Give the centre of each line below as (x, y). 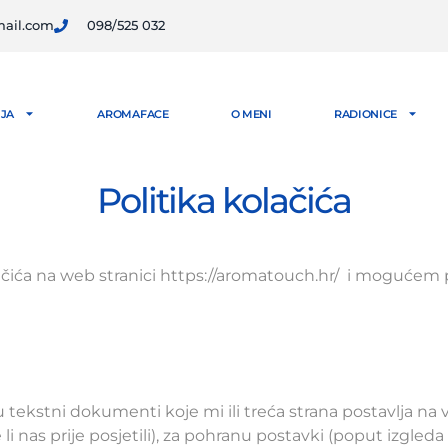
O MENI (251, 113)
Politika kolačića (224, 201)
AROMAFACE (133, 113)
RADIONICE (365, 113)
